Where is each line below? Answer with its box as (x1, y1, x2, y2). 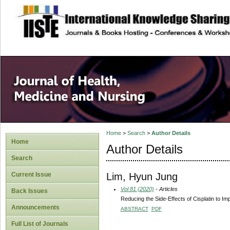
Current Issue (11, 171, 51, 178)
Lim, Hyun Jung (106, 170, 178, 182)
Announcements (11, 204, 60, 211)
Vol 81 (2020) (120, 185, 154, 192)
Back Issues (11, 187, 48, 195)
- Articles (154, 185, 178, 192)
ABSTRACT (120, 205, 148, 212)
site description (65, 11, 133, 21)
